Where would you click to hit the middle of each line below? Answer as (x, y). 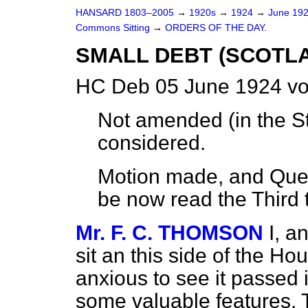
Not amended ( (166, 120)
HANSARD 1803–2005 (125, 13)
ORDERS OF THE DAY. (216, 28)
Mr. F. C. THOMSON (169, 233)
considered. (152, 143)
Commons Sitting (114, 28)
